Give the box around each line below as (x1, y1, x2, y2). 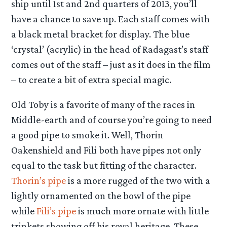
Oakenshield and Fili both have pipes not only (11, 144, 202, 156)
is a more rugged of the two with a (66, 174, 211, 186)
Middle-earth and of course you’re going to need (11, 113, 212, 125)
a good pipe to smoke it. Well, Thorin (11, 129, 164, 140)
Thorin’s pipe (11, 174, 66, 186)
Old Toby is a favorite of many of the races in (11, 98, 196, 110)
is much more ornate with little (76, 205, 209, 216)
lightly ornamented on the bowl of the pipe (11, 190, 191, 201)
